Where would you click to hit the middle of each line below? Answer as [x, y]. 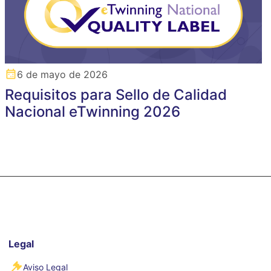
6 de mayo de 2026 [63, 74]
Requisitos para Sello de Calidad [116, 94]
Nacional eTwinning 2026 [93, 111]
